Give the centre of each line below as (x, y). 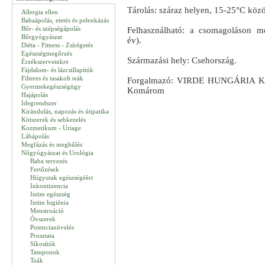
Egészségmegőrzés (47, 53)
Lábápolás (35, 136)
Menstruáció (47, 211)
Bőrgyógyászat (42, 37)
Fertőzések (45, 169)
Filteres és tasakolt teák (52, 78)
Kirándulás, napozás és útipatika (65, 111)
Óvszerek (43, 219)
